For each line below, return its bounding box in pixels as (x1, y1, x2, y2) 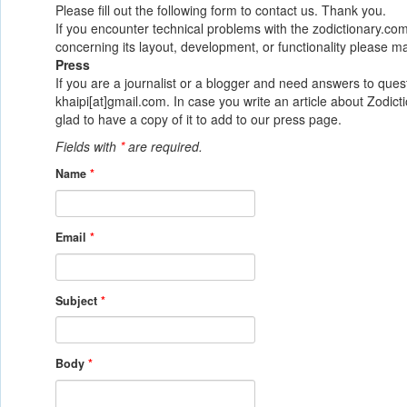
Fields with (55, 137, 120, 155)
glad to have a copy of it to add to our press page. (55, 110, 342, 128)
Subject (55, 292, 101, 309)
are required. (124, 137, 203, 155)
